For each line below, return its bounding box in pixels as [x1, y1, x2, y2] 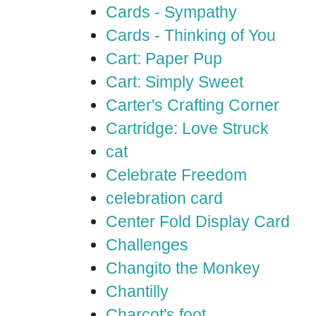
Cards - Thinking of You [106, 26, 276, 44]
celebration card [106, 189, 223, 207]
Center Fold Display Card [106, 212, 290, 231]
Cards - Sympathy [106, 3, 237, 21]
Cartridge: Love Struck [106, 119, 269, 138]
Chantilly [106, 282, 169, 300]
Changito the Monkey [106, 259, 260, 277]
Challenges [106, 236, 188, 254]
